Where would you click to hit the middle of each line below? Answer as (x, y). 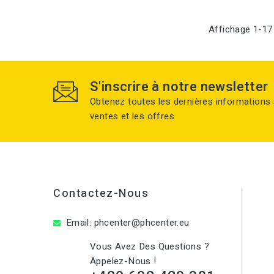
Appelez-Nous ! (123, 261)
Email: (79, 223)
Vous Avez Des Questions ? (150, 246)
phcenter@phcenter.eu (142, 223)
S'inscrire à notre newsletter (179, 87)
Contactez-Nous (101, 194)
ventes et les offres (132, 116)
